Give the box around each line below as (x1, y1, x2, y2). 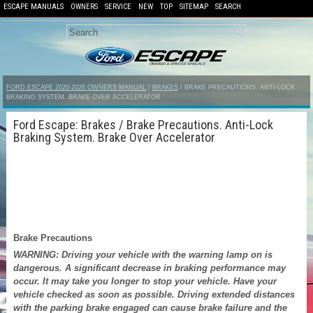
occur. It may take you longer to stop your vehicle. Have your (13, 275, 277, 286)
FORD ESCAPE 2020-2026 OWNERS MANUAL (6, 83, 146, 91)
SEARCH (215, 2, 241, 11)
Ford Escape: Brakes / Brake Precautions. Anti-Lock (13, 117, 273, 132)
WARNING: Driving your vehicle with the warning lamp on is (13, 249, 272, 260)
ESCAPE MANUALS (3, 2, 64, 11)
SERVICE (105, 2, 131, 11)
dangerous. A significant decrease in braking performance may (13, 262, 286, 273)
